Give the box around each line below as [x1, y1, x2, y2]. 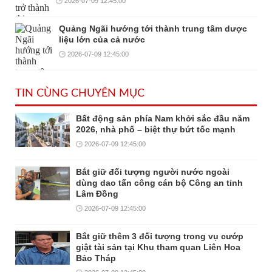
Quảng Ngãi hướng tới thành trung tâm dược [59, 23, 248, 33]
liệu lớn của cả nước [59, 34, 146, 44]
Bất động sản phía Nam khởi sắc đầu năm [76, 113, 250, 123]
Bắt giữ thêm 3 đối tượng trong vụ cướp [76, 231, 243, 241]
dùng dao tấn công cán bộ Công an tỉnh [76, 177, 243, 188]
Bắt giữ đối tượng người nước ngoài [76, 166, 229, 177]
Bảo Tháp [76, 253, 116, 263]
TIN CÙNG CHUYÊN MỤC [15, 87, 144, 99]
